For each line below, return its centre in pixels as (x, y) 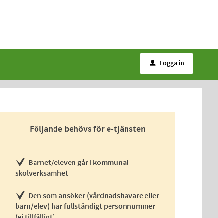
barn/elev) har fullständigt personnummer (85, 206)
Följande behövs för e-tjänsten (87, 129)
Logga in (172, 63)
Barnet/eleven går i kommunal (79, 162)
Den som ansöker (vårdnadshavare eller (94, 195)
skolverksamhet (42, 173)
